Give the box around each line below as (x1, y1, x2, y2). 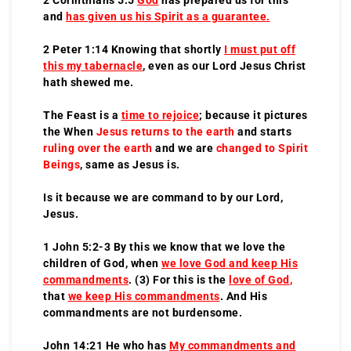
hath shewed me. (43, 75, 134, 89)
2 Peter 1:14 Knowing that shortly (43, 42, 222, 56)
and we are (152, 141, 216, 154)
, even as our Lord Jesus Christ (143, 59, 306, 72)
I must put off (224, 42, 295, 56)
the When (43, 125, 96, 138)
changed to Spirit (215, 141, 308, 154)
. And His (219, 289, 267, 302)
